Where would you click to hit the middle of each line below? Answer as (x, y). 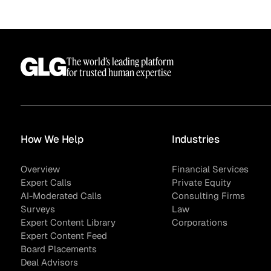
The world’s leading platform (120, 61)
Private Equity (201, 182)
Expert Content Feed (64, 235)
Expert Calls (46, 182)
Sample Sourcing (69, 64)
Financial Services (210, 169)
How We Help (52, 139)
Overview (40, 169)
